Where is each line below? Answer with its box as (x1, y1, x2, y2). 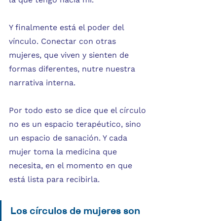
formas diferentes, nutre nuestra (9, 64, 138, 74)
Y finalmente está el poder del (9, 23, 126, 33)
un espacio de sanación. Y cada (9, 133, 130, 143)
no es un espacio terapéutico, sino (9, 119, 144, 129)
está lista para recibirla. (9, 175, 100, 184)
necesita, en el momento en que (9, 161, 135, 171)
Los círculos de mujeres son (10, 205, 143, 217)
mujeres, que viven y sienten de (9, 50, 131, 60)
